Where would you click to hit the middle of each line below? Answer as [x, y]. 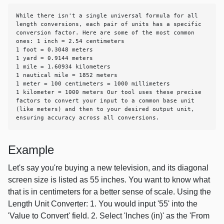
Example [31, 150]
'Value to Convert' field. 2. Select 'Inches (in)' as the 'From [109, 216]
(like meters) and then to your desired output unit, [105, 109]
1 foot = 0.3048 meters [54, 50]
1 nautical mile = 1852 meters [67, 75]
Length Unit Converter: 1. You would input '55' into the [103, 204]
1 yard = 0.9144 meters [54, 58]
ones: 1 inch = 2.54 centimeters [70, 41]
